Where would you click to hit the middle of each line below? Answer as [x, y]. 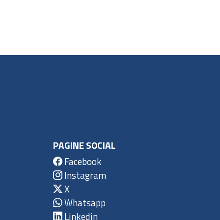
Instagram [84, 175]
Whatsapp [84, 202]
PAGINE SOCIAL [84, 145]
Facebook [82, 161]
